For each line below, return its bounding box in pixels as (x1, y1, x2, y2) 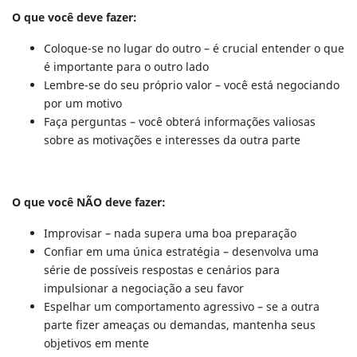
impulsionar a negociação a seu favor (44, 280, 244, 297)
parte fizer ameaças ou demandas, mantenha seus (44, 316, 316, 334)
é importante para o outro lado (44, 58, 209, 76)
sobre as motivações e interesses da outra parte (44, 131, 300, 149)
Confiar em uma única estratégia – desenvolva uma (44, 243, 319, 261)
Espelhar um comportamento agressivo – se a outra (44, 298, 320, 316)
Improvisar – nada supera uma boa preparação (44, 225, 296, 242)
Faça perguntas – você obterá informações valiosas (44, 113, 316, 131)
